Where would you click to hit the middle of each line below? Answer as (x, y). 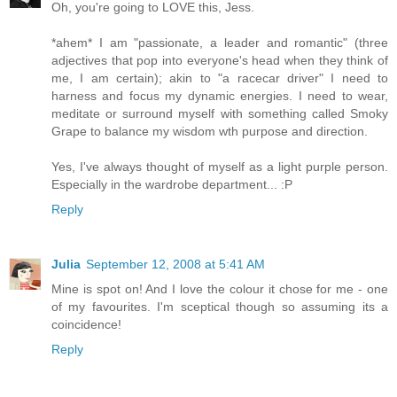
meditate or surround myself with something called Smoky (220, 114)
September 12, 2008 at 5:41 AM (175, 265)
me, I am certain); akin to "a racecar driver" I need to (220, 78)
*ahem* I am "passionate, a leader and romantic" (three (220, 43)
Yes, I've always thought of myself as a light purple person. (220, 167)
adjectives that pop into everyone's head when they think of (220, 61)
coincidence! (86, 325)
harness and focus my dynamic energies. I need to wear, (220, 96)
